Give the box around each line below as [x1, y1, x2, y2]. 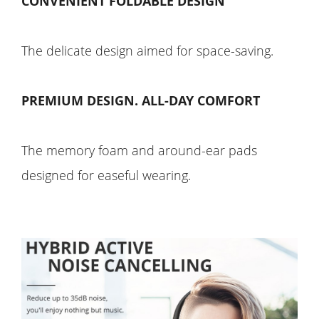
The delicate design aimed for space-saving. [21, 41, 273, 59]
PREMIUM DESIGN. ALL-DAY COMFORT [21, 91, 260, 110]
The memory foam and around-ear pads [21, 141, 257, 159]
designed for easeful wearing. [21, 166, 191, 184]
